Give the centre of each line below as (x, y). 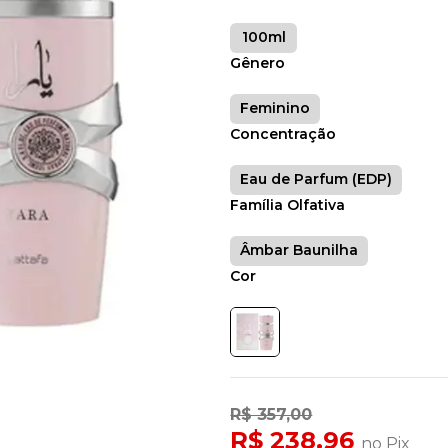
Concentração (283, 133)
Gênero (258, 62)
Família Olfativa (288, 204)
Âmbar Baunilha (299, 250)
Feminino (275, 108)
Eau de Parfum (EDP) (316, 179)
